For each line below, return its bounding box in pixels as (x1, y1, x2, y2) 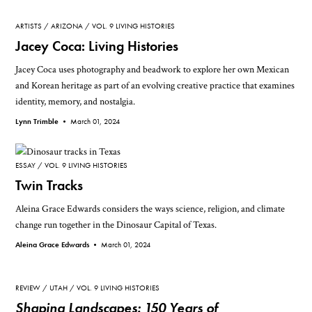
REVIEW (15, 283, 41, 293)
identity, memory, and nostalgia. (15, 95, 136, 109)
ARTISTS (15, 21, 42, 31)
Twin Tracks (15, 176, 84, 194)
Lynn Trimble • (15, 116, 71, 127)
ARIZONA (51, 21, 84, 31)
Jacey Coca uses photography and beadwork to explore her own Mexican (15, 63, 290, 77)
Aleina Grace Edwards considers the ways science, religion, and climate (15, 201, 286, 215)
